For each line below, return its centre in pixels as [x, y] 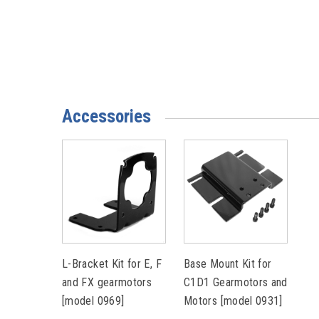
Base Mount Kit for [228, 264]
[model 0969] [93, 301]
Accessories [106, 116]
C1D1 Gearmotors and [236, 282]
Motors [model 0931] [233, 301]
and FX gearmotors [107, 282]
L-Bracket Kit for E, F [112, 264]
